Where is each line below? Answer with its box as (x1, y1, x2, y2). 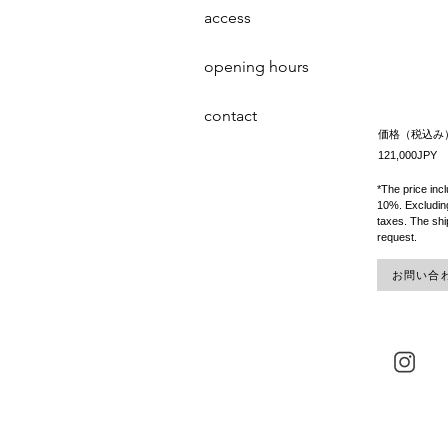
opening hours (204, 57, 309, 76)
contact (204, 106, 257, 125)
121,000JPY (378, 149, 437, 161)
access (204, 8, 251, 27)
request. (377, 231, 420, 243)
